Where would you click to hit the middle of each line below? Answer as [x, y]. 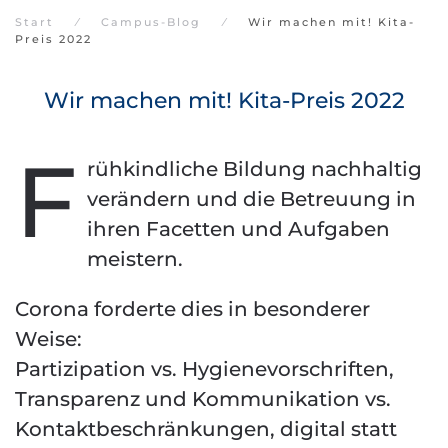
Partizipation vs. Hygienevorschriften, [204, 369]
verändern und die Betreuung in [251, 199]
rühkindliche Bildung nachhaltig [254, 169]
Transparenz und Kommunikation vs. [203, 399]
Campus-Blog [151, 22]
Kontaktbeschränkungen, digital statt [206, 429]
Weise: [48, 339]
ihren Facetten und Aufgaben [238, 229]
